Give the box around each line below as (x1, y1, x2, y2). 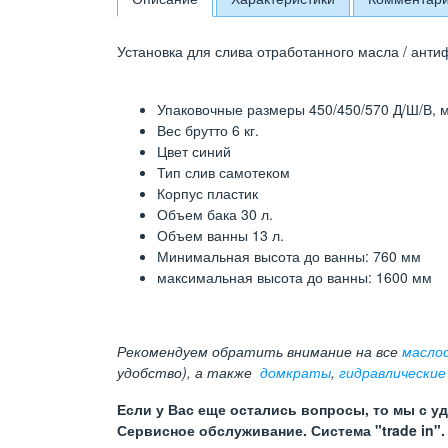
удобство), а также (117, 362, 260, 383)
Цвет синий (157, 141, 231, 162)
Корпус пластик (157, 183, 258, 204)
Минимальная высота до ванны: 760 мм (157, 246, 421, 267)
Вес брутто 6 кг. (157, 120, 259, 141)
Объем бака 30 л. (157, 204, 273, 225)
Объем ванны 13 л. (157, 225, 284, 246)
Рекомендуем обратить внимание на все (117, 341, 402, 362)
